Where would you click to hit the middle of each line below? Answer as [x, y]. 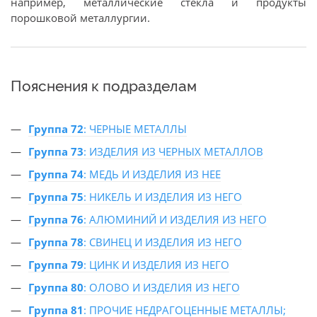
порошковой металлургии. [80, 18]
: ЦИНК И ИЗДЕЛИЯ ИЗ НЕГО [156, 265]
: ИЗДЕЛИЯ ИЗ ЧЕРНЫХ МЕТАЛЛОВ [173, 151]
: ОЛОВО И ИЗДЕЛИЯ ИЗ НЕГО [162, 287]
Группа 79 [56, 265]
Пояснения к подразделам [104, 86]
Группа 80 [56, 287]
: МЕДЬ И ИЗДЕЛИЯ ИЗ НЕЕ [152, 174]
